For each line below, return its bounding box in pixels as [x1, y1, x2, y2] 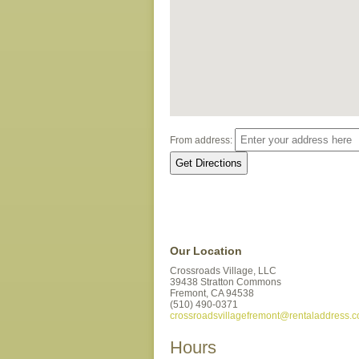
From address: [170, 135, 232, 146]
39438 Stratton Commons [170, 276, 281, 288]
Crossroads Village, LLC [170, 265, 276, 276]
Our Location [170, 244, 242, 257]
